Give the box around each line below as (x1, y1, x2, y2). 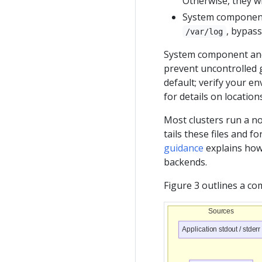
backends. (164, 156, 207, 169)
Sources (208, 207, 235, 215)
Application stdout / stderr (182, 226, 260, 233)
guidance (164, 142, 204, 155)
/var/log (185, 27, 223, 37)
